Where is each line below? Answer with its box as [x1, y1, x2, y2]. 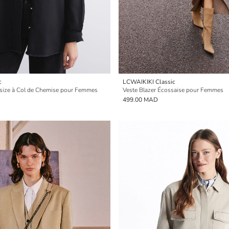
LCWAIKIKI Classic [123, 78, 175, 86]
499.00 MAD [123, 96, 158, 104]
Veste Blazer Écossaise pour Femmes [123, 86, 223, 94]
